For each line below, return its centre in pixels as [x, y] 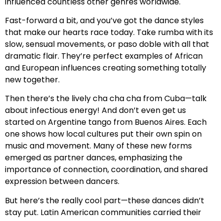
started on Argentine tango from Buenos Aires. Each [106, 122]
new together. [32, 79]
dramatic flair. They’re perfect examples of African [104, 56]
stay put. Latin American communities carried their [103, 212]
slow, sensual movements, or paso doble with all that [107, 44]
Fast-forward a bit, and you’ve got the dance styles [104, 20]
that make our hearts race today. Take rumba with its [109, 32]
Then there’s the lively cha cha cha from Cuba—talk [106, 99]
